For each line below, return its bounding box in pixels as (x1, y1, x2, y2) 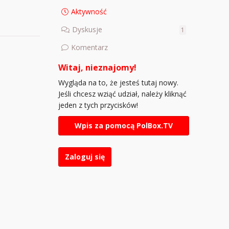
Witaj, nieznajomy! (58, 62, 136, 73)
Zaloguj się (65, 152, 105, 162)
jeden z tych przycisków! (58, 100, 138, 110)
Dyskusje (72, 24, 102, 34)
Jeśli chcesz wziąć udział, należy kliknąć (58, 89, 187, 99)
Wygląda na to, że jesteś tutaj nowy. (58, 78, 178, 87)
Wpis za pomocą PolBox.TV (75, 121, 173, 130)
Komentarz (71, 42, 108, 52)
